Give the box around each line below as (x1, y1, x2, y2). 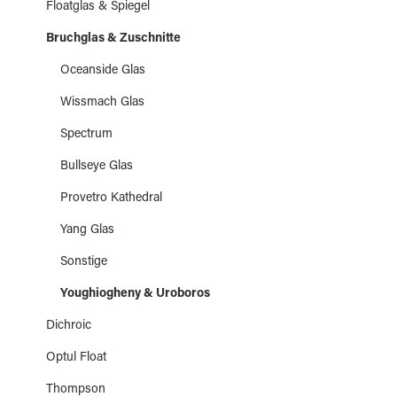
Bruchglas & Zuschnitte (46, 33, 181, 45)
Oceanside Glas (60, 65, 145, 77)
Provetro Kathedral (60, 192, 162, 205)
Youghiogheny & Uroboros (60, 288, 210, 300)
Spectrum (60, 128, 113, 141)
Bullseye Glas (60, 160, 133, 173)
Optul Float (46, 352, 106, 364)
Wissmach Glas (60, 97, 144, 109)
